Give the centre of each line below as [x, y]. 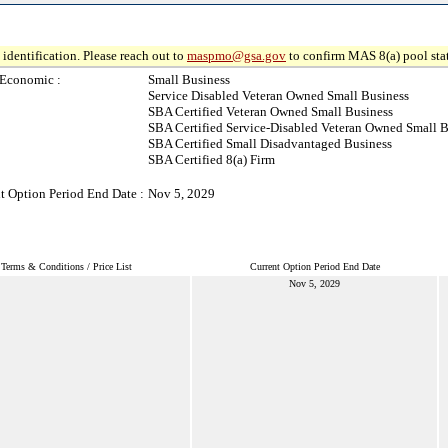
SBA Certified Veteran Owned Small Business [270, 111]
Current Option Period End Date [314, 266]
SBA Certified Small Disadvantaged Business [270, 143]
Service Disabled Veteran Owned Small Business [278, 95]
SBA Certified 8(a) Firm [211, 159]
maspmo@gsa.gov [236, 55]
